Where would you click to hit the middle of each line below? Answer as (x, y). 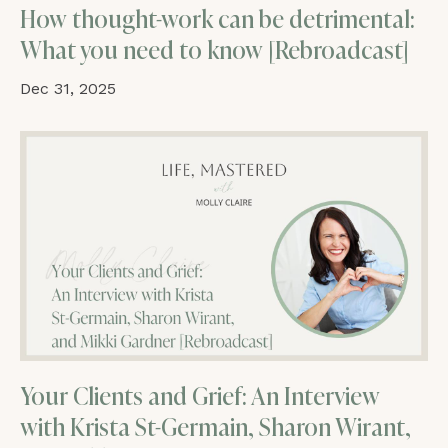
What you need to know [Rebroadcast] (214, 51)
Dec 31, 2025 (68, 89)
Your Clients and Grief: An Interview (200, 396)
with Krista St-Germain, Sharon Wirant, (215, 427)
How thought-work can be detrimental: (217, 20)
